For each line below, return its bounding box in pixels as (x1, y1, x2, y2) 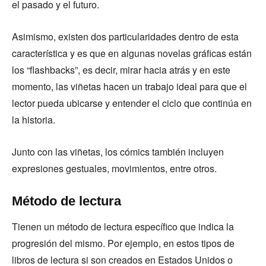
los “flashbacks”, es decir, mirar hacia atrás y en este (12, 63, 230, 77)
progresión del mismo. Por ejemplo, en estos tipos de (12, 236, 235, 250)
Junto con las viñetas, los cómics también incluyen (12, 145, 224, 159)
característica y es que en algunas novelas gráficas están (12, 46, 252, 60)
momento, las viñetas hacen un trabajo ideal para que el (12, 80, 247, 93)
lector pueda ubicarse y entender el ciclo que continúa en (12, 96, 252, 110)
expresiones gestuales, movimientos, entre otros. (12, 161, 219, 175)
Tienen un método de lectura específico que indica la (12, 220, 234, 233)
